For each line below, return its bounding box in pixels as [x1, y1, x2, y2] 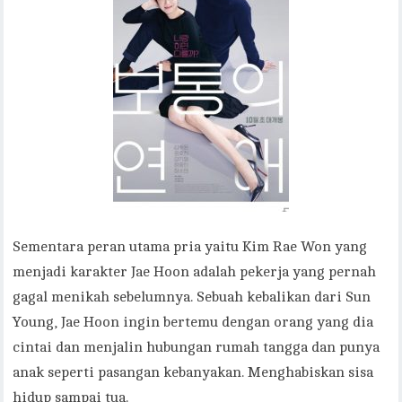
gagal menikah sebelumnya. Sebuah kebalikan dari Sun [13, 289, 371, 306]
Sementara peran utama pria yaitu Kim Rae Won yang [13, 239, 368, 256]
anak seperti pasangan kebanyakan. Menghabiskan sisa [13, 364, 374, 381]
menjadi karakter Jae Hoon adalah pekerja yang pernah [13, 264, 377, 281]
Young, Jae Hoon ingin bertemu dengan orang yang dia [13, 314, 374, 331]
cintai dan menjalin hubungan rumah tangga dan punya [13, 339, 380, 356]
